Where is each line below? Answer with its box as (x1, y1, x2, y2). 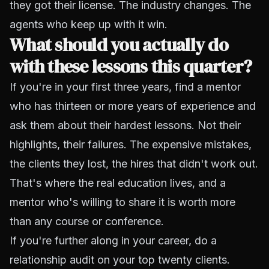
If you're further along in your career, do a (10, 234, 217, 247)
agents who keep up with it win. (10, 18, 168, 31)
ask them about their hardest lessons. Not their (10, 119, 241, 131)
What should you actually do (10, 32, 228, 57)
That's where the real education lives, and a (10, 177, 226, 189)
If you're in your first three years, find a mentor (10, 80, 241, 93)
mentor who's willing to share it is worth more (10, 196, 235, 208)
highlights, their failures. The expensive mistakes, (10, 138, 252, 151)
